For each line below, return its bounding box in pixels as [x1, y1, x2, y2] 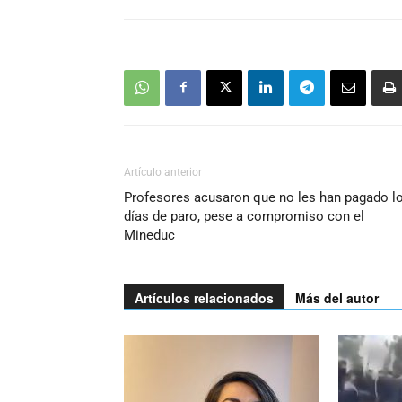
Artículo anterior [124, 165, 202, 179]
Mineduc [124, 226, 175, 243]
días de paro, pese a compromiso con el [124, 207, 364, 224]
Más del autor [295, 288, 379, 307]
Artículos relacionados [135, 288, 274, 307]
